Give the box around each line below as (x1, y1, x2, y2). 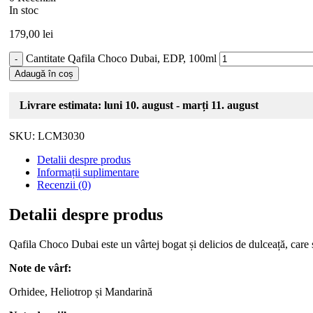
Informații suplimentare (37, 166, 139, 179)
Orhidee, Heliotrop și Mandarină (9, 286, 152, 298)
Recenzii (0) (37, 179, 91, 191)
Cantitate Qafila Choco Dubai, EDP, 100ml (26, 52, 217, 65)
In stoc (9, 4, 38, 17)
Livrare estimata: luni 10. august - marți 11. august (20, 99, 259, 112)
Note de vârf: (9, 262, 71, 275)
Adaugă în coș (15, 68, 73, 80)
